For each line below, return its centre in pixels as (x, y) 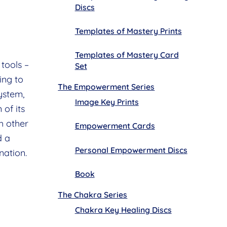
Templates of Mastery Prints (128, 31)
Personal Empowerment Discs (131, 150)
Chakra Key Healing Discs (123, 210)
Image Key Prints (107, 102)
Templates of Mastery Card (127, 55)
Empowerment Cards (115, 126)
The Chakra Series (93, 194)
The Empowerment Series (106, 87)
